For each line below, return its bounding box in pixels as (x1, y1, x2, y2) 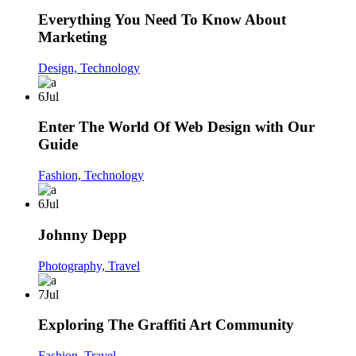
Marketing (38, 28, 107, 45)
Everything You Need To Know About (38, 10, 286, 28)
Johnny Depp (38, 226, 127, 243)
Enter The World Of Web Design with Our (38, 118, 315, 136)
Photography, (38, 258, 108, 273)
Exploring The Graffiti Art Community (38, 316, 294, 334)
